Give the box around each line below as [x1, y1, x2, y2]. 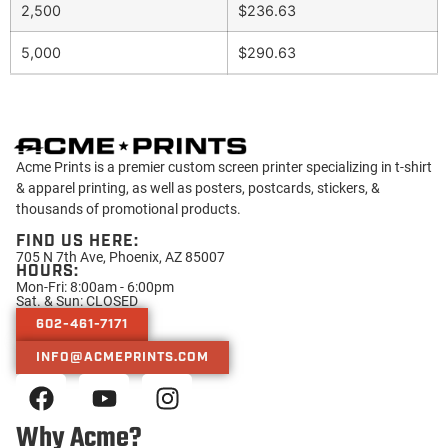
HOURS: [16, 260, 79, 282]
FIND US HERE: [16, 230, 139, 252]
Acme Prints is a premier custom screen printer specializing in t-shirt [16, 157, 432, 177]
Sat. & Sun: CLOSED [16, 290, 138, 310]
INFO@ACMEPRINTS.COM [36, 348, 209, 366]
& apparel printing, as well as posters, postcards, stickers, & [16, 178, 380, 198]
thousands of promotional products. [16, 199, 241, 219]
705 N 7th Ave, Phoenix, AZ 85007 [16, 246, 225, 266]
